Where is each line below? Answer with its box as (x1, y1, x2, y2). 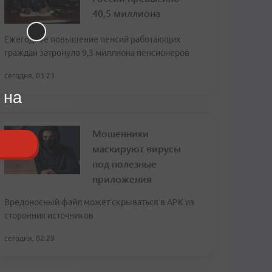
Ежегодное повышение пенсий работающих (4, 35, 180, 44)
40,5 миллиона (92, 7, 160, 19)
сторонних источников (4, 211, 93, 220)
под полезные (92, 157, 157, 170)
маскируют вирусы (92, 142, 181, 155)
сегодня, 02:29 (4, 234, 55, 242)
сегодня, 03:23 (4, 72, 55, 80)
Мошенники (92, 127, 149, 140)
